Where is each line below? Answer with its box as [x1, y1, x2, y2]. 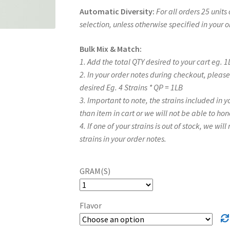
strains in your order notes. [79, 133, 166, 144]
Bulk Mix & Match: [79, 43, 142, 54]
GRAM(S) [79, 166, 110, 177]
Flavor [79, 200, 102, 211]
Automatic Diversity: [79, 6, 155, 16]
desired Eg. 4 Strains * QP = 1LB [79, 82, 183, 92]
